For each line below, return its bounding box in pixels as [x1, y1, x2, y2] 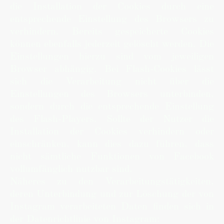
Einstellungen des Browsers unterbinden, [10, 89, 214, 99]
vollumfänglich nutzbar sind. [10, 164, 132, 174]
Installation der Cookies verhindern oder [10, 127, 214, 137]
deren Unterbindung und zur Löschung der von [10, 189, 214, 199]
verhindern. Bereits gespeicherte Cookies [10, 27, 214, 37]
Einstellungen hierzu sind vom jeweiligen [10, 52, 214, 62]
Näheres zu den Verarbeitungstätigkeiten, [10, 177, 214, 187]
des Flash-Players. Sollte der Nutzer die [10, 114, 214, 124]
